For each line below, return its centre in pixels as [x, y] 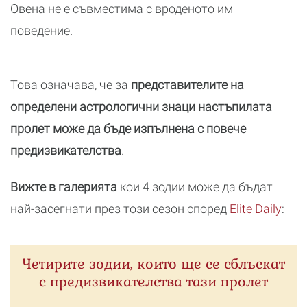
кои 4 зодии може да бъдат [195, 187]
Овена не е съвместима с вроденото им [122, 9]
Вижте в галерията [64, 187]
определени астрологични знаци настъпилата [141, 107]
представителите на [187, 85]
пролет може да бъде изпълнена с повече [128, 128]
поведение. [41, 30]
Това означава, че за [71, 85]
